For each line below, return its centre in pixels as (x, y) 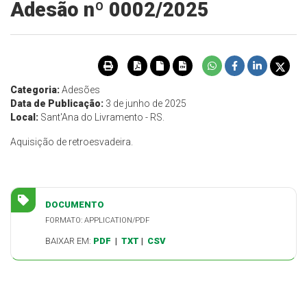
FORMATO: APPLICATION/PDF (97, 221)
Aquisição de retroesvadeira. (72, 142)
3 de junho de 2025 (145, 104)
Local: (24, 118)
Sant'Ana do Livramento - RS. (101, 118)
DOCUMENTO (75, 205)
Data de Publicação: (57, 104)
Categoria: (35, 90)
